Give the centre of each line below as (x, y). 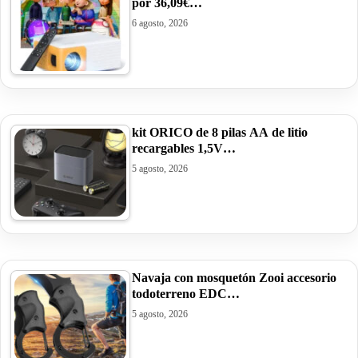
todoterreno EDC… (186, 293)
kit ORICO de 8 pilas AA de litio (220, 132)
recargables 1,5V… (184, 148)
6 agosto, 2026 (160, 23)
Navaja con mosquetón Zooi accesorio (234, 277)
